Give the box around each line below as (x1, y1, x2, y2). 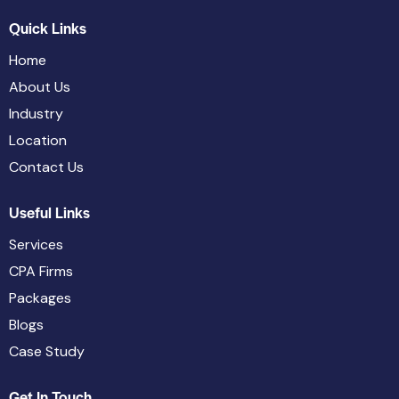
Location (9, 130, 67, 150)
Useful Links (9, 200, 90, 223)
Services (9, 234, 63, 254)
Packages (9, 288, 71, 307)
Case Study (9, 341, 85, 361)
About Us (9, 77, 70, 96)
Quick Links (9, 16, 86, 38)
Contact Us (9, 157, 84, 176)
